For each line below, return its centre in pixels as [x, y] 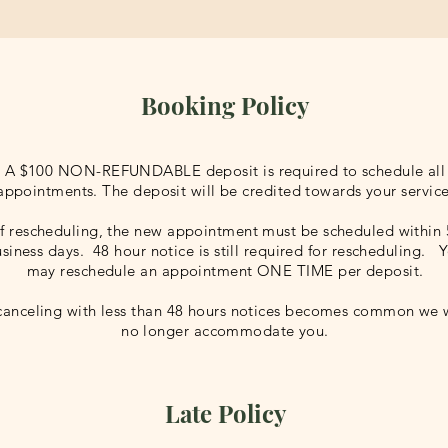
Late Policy [225, 413]
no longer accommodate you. [225, 330]
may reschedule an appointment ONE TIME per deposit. [225, 270]
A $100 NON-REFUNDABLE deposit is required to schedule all [225, 170]
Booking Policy [225, 105]
